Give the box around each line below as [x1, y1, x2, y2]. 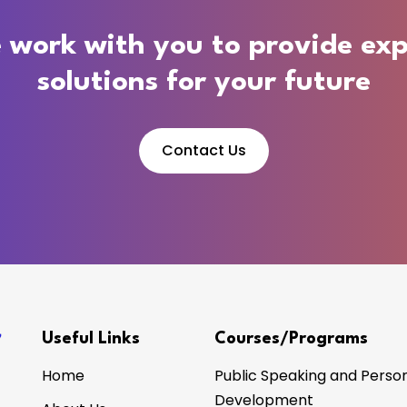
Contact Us [161, 139, 246, 161]
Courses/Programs [214, 330, 368, 347]
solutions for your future [36, 67, 371, 96]
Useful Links [42, 330, 140, 347]
